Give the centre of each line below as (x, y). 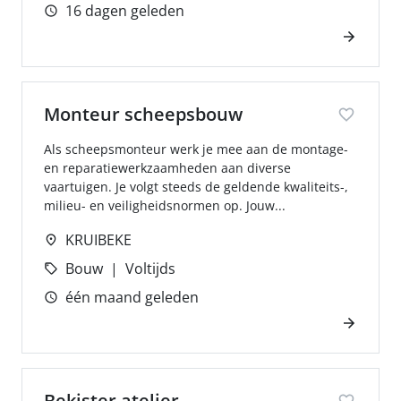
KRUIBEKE (98, 240)
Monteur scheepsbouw (143, 114)
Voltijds (150, 269)
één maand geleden (132, 297)
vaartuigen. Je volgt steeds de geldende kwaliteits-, (196, 187)
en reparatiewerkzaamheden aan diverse (167, 168)
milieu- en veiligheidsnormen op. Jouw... (165, 205)
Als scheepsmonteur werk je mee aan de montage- (196, 149)
